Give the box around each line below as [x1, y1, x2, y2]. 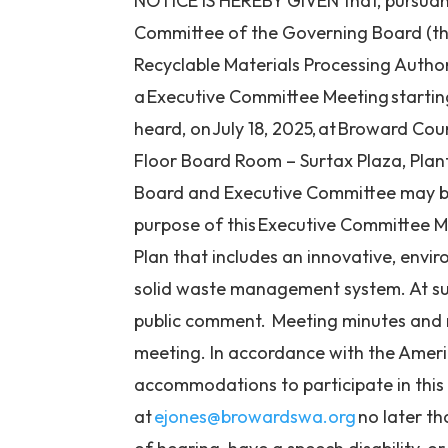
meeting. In [134, 341, 225, 365]
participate [303, 373, 394, 397]
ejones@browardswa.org [154, 405, 357, 429]
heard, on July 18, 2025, [134, 117, 317, 141]
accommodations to [134, 373, 304, 397]
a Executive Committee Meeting [134, 85, 390, 109]
